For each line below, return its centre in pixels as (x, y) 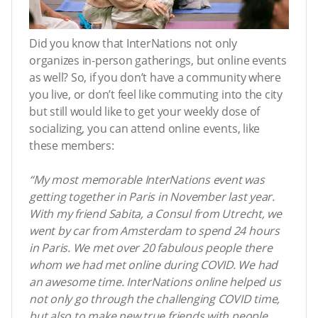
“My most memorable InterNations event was (147, 179)
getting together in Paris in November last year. (152, 196)
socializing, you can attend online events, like (145, 128)
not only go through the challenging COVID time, (155, 298)
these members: (72, 145)
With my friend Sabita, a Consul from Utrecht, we (155, 213)
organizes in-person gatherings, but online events (158, 60)
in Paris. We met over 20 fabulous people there (151, 247)
